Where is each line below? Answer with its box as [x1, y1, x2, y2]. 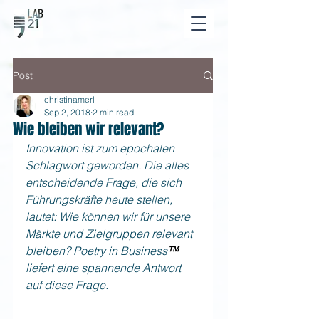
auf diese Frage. [26, 278, 108, 292]
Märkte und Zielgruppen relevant [26, 226, 195, 241]
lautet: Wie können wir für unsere [26, 209, 193, 224]
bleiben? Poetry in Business [26, 244, 167, 258]
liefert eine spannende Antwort [26, 261, 184, 275]
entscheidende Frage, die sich [26, 175, 184, 189]
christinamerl [44, 94, 95, 105]
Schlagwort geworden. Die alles [26, 158, 192, 172]
